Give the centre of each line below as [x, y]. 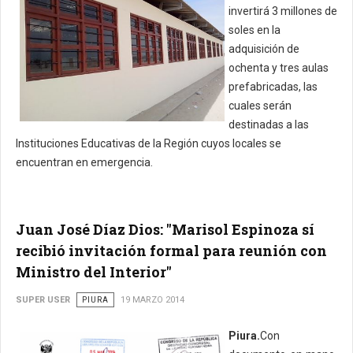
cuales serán [260, 106]
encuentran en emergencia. [84, 162]
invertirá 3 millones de [283, 11]
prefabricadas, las [273, 87]
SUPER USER [43, 300]
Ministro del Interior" [94, 272]
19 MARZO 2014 [152, 300]
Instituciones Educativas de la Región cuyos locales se [149, 143]
